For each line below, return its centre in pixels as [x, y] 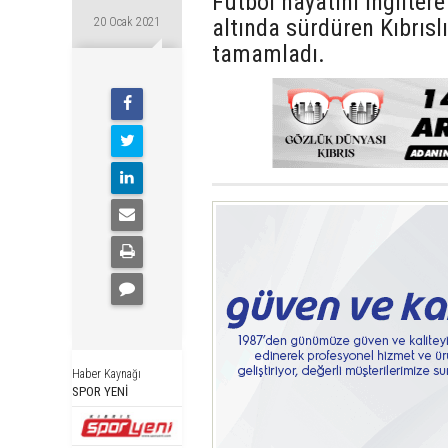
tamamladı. [268, 53]
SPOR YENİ [100, 391]
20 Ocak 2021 [127, 21]
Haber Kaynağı [106, 373]
